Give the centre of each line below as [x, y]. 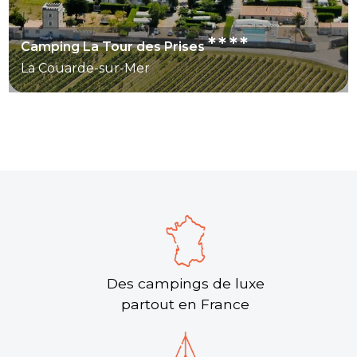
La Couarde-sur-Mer [86, 68]
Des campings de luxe [185, 283]
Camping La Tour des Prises [115, 46]
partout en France [185, 304]
